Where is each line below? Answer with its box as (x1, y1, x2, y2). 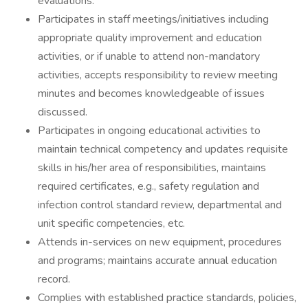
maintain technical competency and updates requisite (38, 142, 288, 157)
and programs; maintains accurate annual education (38, 253, 277, 268)
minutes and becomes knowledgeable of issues (38, 86, 265, 101)
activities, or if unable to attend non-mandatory (38, 49, 260, 64)
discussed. (38, 104, 87, 120)
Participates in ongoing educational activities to (38, 123, 261, 138)
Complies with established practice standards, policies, (38, 290, 296, 305)
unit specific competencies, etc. (38, 216, 185, 231)
